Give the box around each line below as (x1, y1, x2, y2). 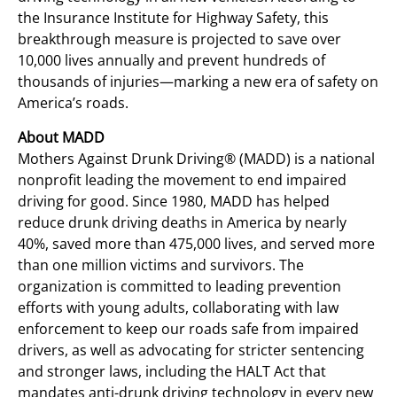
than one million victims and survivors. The (18, 254, 304, 275)
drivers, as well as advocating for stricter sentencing (18, 339, 364, 360)
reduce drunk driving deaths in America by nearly (18, 212, 346, 232)
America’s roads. (18, 92, 128, 113)
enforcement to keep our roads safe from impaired (18, 318, 359, 339)
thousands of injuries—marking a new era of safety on (18, 71, 378, 91)
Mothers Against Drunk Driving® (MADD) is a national (18, 148, 375, 168)
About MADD (18, 127, 105, 147)
